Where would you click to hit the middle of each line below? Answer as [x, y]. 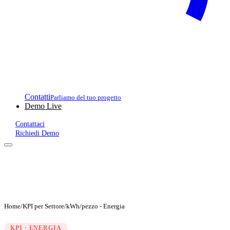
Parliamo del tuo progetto [86, 97]
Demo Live [43, 106]
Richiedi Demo [37, 133]
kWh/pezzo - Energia [95, 206]
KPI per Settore [43, 206]
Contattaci [30, 124]
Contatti [37, 97]
